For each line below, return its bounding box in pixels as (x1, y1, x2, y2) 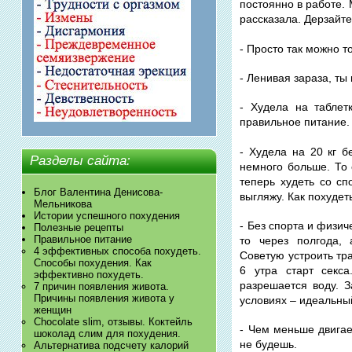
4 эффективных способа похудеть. (33, 244, 201, 257)
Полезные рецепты (33, 221, 123, 233)
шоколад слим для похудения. (33, 327, 181, 339)
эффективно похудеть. (33, 268, 144, 280)
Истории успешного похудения (33, 209, 180, 222)
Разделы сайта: (29, 152, 130, 168)
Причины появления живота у (33, 291, 174, 304)
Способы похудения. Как (33, 256, 152, 269)
